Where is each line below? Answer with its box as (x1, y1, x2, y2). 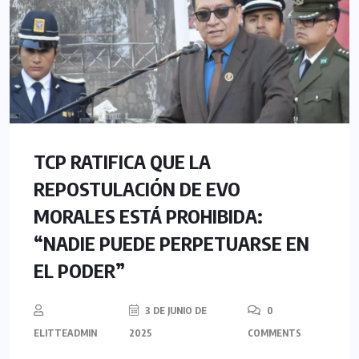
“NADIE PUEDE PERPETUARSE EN (34, 231, 309, 256)
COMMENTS (247, 327, 301, 340)
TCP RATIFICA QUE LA (34, 149, 211, 174)
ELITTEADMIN (34, 327, 97, 340)
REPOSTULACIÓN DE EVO (34, 176, 240, 201)
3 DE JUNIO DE (143, 305, 208, 317)
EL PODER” (34, 258, 125, 283)
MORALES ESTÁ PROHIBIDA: (34, 204, 263, 228)
